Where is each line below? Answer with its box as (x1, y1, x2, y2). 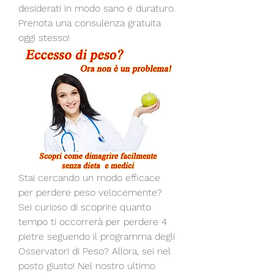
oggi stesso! (18, 32, 70, 43)
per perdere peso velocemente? (18, 186, 162, 198)
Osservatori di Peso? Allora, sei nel (18, 245, 171, 257)
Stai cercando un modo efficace (18, 171, 160, 183)
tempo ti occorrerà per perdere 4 (18, 215, 167, 228)
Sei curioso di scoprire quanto (18, 201, 151, 213)
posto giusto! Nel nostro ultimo (18, 259, 155, 272)
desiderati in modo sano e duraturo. (18, 2, 176, 14)
